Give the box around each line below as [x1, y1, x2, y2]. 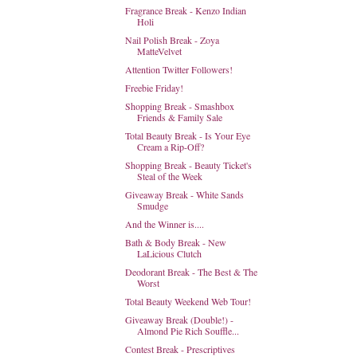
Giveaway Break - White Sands [124, 188, 244, 201]
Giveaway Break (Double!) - [124, 313, 233, 326]
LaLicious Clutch [136, 247, 202, 260]
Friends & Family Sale [136, 111, 222, 124]
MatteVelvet [136, 45, 182, 57]
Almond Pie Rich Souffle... [136, 324, 239, 337]
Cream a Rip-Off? [136, 140, 204, 153]
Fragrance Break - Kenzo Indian [124, 4, 246, 17]
